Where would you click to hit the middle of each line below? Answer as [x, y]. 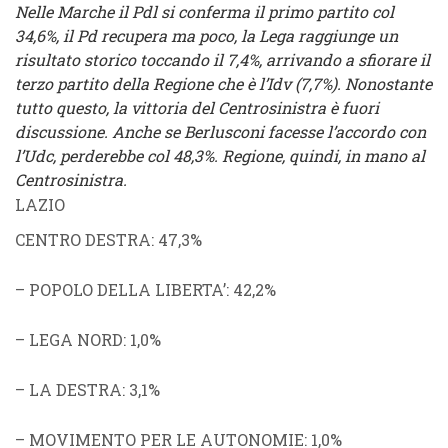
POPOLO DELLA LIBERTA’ [127, 289]
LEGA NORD [76, 339]
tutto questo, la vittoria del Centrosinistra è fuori [197, 107]
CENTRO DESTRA [83, 239]
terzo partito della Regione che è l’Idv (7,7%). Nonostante [223, 83]
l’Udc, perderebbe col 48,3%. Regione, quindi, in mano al [220, 155]
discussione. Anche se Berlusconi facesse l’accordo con [220, 131]
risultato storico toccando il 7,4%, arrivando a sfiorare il [222, 59]
